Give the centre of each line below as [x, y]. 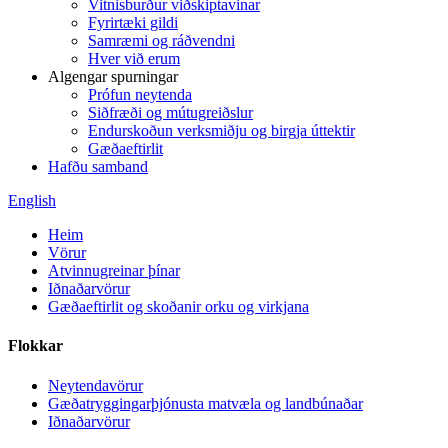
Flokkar [35, 346]
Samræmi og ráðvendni [161, 40]
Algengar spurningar [113, 76]
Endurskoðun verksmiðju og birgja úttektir [221, 130]
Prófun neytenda [140, 94]
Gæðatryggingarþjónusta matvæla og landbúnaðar [205, 403]
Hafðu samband [98, 166]
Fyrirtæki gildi [133, 22]
